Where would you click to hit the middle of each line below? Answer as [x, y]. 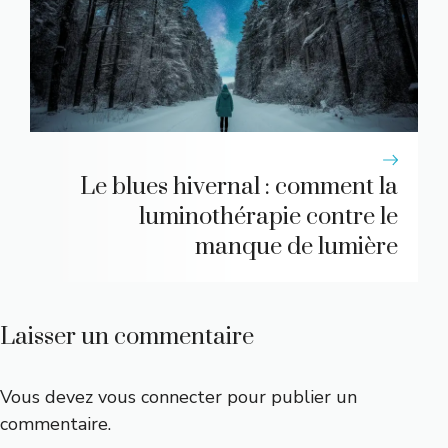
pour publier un [289, 397]
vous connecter [160, 397]
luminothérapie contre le [268, 217]
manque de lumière [296, 247]
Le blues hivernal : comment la [239, 187]
